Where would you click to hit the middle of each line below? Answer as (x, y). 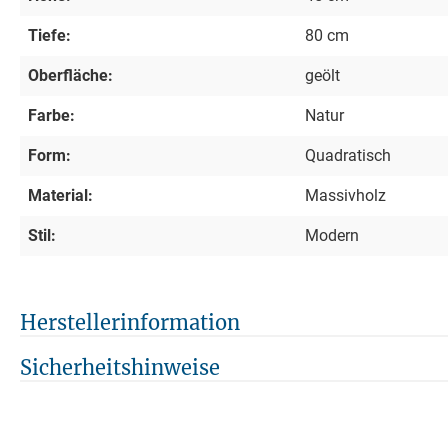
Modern (332, 235)
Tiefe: (49, 35)
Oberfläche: (70, 75)
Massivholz (345, 195)
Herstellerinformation (130, 322)
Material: (60, 195)
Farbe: (51, 115)
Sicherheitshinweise (120, 367)
